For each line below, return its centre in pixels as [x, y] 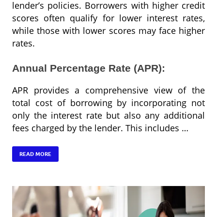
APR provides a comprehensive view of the [108, 90]
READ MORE [35, 154]
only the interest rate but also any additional [108, 115]
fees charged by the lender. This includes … [100, 128]
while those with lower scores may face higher [108, 30]
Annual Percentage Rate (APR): [89, 68]
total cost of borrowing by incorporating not [108, 102]
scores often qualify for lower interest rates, [108, 18]
